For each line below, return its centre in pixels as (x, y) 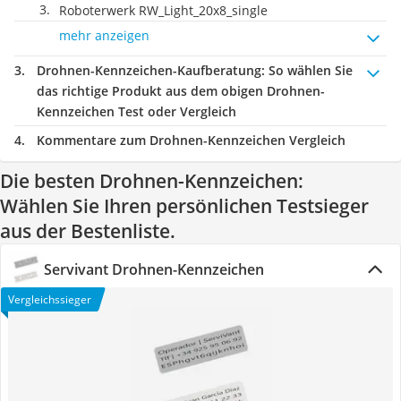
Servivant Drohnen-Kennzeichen (154, 269)
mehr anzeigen (104, 35)
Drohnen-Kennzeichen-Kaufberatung (149, 70)
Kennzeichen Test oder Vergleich (137, 111)
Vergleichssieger (50, 299)
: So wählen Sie (307, 70)
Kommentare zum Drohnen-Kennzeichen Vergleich (191, 140)
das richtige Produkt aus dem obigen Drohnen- (181, 91)
